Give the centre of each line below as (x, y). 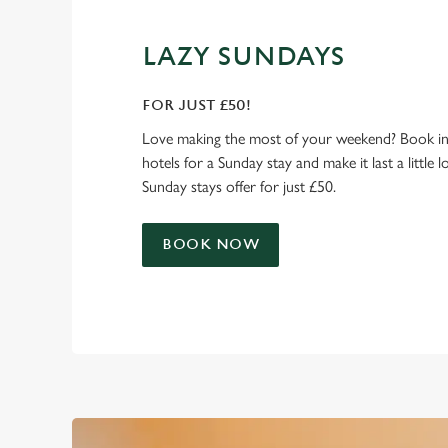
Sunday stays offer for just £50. (239, 186)
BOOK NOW (210, 244)
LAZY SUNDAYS (243, 56)
